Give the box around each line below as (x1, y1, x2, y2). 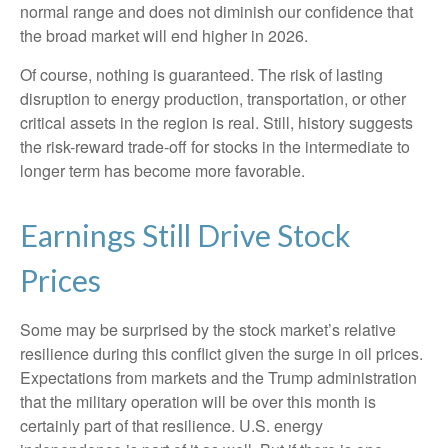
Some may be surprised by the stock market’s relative (20, 318, 396, 342)
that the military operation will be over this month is (20, 390, 376, 414)
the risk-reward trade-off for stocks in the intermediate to (20, 135, 410, 159)
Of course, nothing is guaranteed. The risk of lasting (20, 63, 383, 87)
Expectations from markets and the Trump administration (20, 366, 417, 390)
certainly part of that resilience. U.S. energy (20, 414, 323, 438)
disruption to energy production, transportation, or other (20, 87, 406, 111)
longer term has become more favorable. (20, 159, 305, 183)
